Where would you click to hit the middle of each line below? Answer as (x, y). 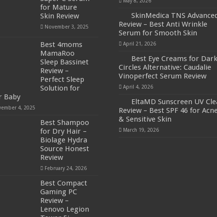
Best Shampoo (65, 122)
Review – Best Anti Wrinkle (163, 24)
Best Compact (64, 183)
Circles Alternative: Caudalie (165, 67)
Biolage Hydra (64, 140)
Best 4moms (62, 44)
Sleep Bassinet (65, 62)
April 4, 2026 (138, 86)
